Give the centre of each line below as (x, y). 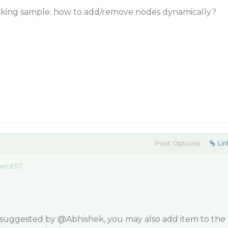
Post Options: (178, 143)
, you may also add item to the (164, 219)
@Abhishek (80, 219)
